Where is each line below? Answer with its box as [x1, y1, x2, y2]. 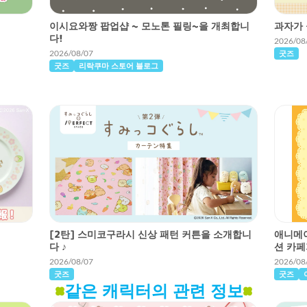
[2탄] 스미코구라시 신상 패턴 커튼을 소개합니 [49, 228, 251, 241]
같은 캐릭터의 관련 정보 [64, 279, 243, 302]
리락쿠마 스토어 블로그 [79, 60, 158, 71]
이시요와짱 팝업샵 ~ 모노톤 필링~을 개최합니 [49, 19, 249, 32]
